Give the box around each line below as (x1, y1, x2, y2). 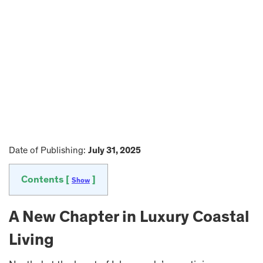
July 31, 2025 (88, 146, 141, 156)
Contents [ (21, 176, 72, 186)
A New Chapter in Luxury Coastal (9, 210, 249, 227)
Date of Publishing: (9, 146, 88, 156)
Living (9, 233, 54, 249)
